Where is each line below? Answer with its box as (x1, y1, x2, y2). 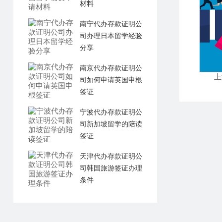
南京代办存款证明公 (79, 64, 142, 72)
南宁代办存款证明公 (79, 20, 142, 28)
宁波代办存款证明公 (79, 109, 142, 116)
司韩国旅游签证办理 (79, 165, 142, 172)
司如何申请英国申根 (79, 76, 142, 84)
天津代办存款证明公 (79, 153, 142, 160)
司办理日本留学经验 (79, 32, 142, 40)
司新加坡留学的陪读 (79, 120, 142, 128)
